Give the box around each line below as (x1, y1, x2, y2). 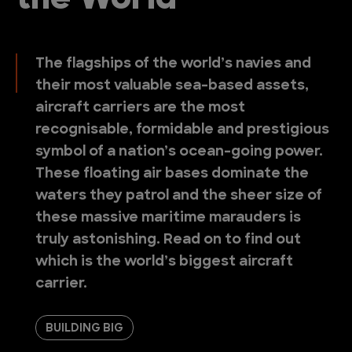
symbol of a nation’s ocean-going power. (35, 145, 323, 159)
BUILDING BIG (46, 323, 123, 335)
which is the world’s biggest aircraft (35, 255, 293, 269)
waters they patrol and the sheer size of (35, 189, 322, 203)
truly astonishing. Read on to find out (35, 233, 301, 247)
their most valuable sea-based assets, (35, 79, 309, 93)
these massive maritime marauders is (35, 211, 301, 225)
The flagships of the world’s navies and (35, 57, 311, 71)
